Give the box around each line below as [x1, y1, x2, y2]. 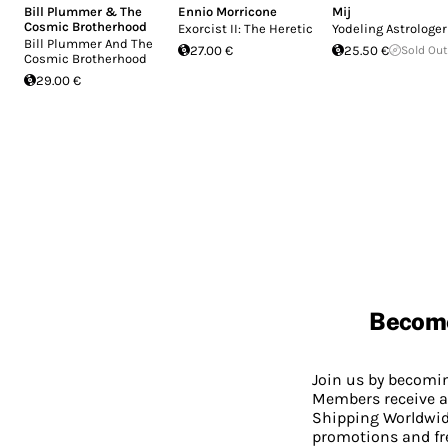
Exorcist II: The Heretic [178, 20, 313, 36]
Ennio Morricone [178, 3, 277, 19]
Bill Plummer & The [24, 3, 142, 19]
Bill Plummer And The [24, 35, 153, 51]
